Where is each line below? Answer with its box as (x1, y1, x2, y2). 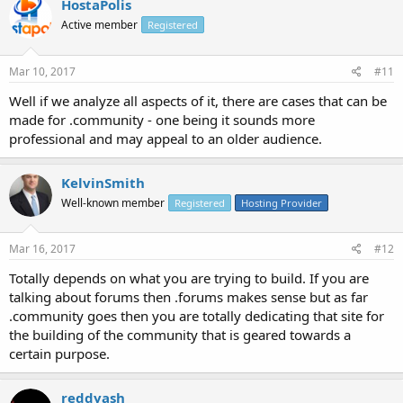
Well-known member (61, 194, 165, 210)
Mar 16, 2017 (9, 241, 76, 256)
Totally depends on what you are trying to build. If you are (9, 269, 369, 287)
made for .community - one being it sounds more (9, 110, 315, 129)
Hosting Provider (241, 195, 322, 210)
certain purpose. (9, 345, 110, 363)
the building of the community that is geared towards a (9, 326, 351, 344)
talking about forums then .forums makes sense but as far (9, 288, 368, 306)
